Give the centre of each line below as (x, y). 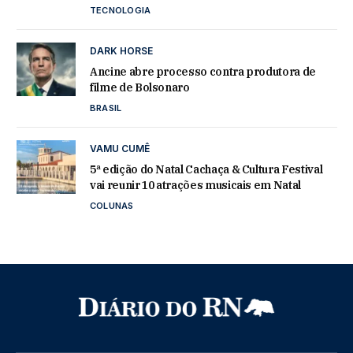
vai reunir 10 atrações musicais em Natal (195, 186)
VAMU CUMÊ (120, 149)
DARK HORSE (121, 51)
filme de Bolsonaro (140, 88)
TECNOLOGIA (121, 11)
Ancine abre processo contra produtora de (203, 72)
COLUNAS (112, 206)
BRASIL (106, 108)
